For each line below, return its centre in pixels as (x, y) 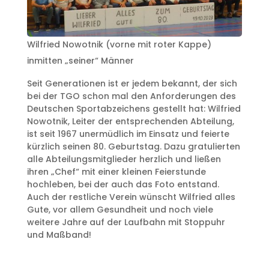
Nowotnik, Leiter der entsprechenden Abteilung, (130, 121)
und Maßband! (59, 234)
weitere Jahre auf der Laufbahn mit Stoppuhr (126, 222)
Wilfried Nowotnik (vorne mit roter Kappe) (119, 44)
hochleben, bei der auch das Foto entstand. (123, 184)
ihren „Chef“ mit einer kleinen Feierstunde (116, 171)
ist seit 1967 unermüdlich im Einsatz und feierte (128, 134)
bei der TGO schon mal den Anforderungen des (131, 96)
